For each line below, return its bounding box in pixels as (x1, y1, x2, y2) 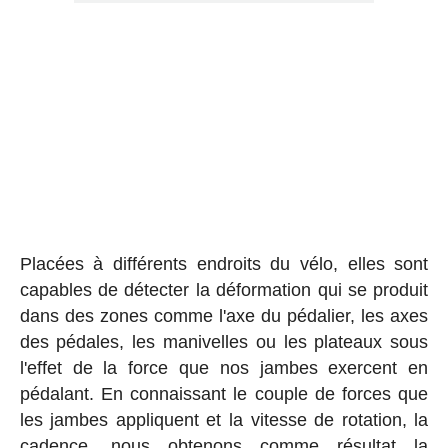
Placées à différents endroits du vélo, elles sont (19, 253, 429, 274)
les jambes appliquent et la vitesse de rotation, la (19, 409, 429, 430)
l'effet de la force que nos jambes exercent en (19, 357, 429, 378)
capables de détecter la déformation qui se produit (19, 279, 429, 300)
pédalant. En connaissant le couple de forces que (19, 383, 429, 404)
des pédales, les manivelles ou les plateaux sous (19, 331, 429, 352)
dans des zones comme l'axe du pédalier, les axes (19, 305, 429, 326)
